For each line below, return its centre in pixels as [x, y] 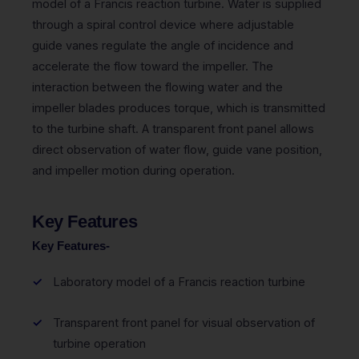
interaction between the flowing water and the [157, 87]
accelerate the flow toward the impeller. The [153, 67]
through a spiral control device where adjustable [163, 25]
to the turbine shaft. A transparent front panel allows [173, 129]
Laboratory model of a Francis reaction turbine [179, 282]
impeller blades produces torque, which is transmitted [179, 108]
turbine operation [99, 344]
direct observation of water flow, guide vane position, [177, 150]
